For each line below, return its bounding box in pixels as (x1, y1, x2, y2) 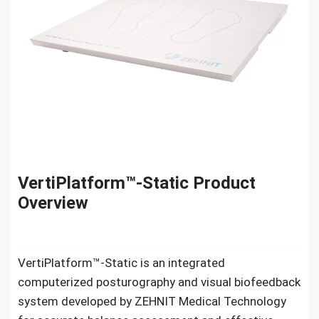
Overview (18, 193, 88, 214)
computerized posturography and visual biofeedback (18, 275, 300, 290)
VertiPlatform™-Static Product (18, 173, 256, 194)
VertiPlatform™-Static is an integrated (18, 256, 225, 271)
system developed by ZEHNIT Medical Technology (18, 294, 286, 309)
